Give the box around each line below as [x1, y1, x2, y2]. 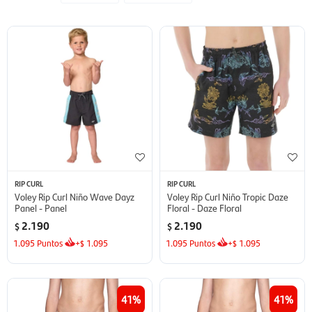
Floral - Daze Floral [167, 200, 242, 214]
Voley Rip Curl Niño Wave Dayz [15, 189, 134, 203]
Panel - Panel [15, 200, 67, 214]
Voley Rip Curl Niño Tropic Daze [167, 189, 288, 203]
